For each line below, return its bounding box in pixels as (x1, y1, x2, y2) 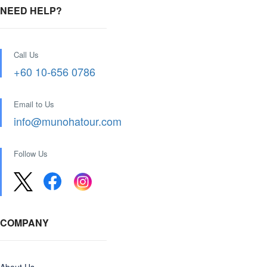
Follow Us (14, 147, 48, 159)
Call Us (14, 48, 39, 60)
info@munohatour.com (14, 113, 122, 129)
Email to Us (14, 98, 54, 110)
